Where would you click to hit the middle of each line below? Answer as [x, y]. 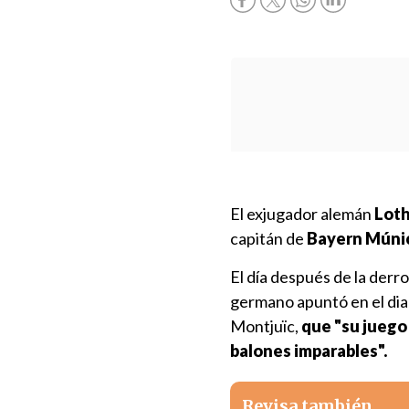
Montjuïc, [264, 326]
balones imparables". [309, 351]
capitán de [268, 238]
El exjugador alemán [302, 214]
